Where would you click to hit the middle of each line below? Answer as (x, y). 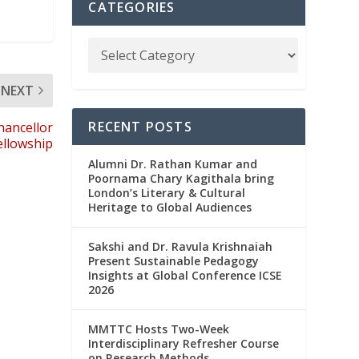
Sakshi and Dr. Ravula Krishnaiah (181, 247)
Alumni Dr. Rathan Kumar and (173, 164)
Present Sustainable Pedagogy (174, 261)
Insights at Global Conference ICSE (186, 276)
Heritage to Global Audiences (170, 208)
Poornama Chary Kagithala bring (182, 179)
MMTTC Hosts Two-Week (159, 329)
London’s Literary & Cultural (167, 193)
